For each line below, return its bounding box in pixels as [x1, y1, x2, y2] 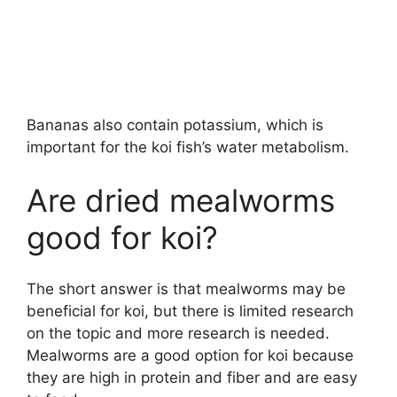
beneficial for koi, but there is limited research [27, 302, 354, 321]
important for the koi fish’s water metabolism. [27, 138, 349, 157]
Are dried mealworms [27, 181, 335, 219]
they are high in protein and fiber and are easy [27, 369, 357, 387]
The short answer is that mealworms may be [27, 280, 346, 299]
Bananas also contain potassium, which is [27, 116, 323, 135]
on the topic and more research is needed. [27, 324, 330, 343]
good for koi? [27, 218, 218, 256]
